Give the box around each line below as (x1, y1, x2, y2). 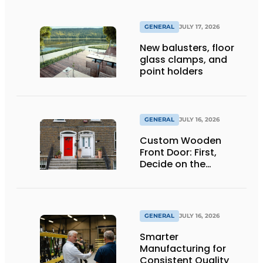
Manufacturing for (140, 241, 226, 255)
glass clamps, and (140, 53, 227, 67)
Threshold (140, 181, 187, 195)
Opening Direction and (140, 169, 247, 183)
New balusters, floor (140, 41, 234, 55)
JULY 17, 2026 (179, 23, 220, 31)
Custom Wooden (140, 134, 221, 148)
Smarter (140, 230, 178, 244)
